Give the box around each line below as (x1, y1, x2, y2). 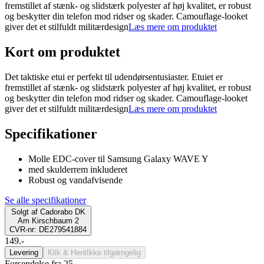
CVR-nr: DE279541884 (9, 225, 87, 234)
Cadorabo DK (39, 207, 85, 216)
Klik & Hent (48, 247, 87, 257)
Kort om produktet (5, 44, 120, 60)
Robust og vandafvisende (28, 174, 123, 185)
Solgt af (11, 207, 38, 216)
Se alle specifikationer (5, 194, 86, 205)
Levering (9, 247, 38, 257)
